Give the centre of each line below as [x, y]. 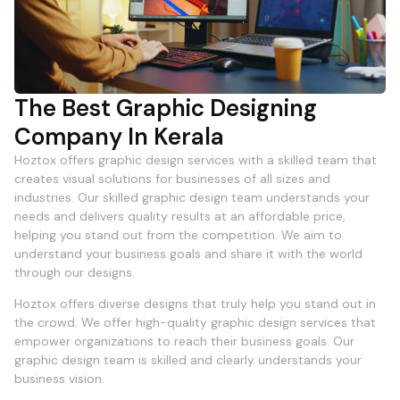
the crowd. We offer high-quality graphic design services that [195, 323]
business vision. [59, 379]
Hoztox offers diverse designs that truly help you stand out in [195, 304]
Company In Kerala [119, 136]
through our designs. [75, 272]
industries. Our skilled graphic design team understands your [192, 197]
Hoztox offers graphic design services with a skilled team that [196, 159]
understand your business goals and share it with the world [188, 253]
